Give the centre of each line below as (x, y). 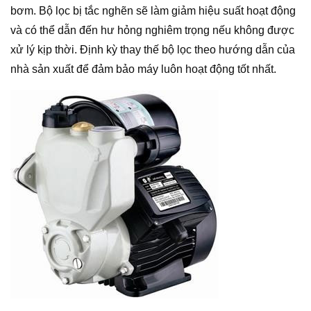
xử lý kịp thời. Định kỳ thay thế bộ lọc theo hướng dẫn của (153, 50)
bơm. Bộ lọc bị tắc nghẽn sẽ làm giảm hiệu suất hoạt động (153, 11)
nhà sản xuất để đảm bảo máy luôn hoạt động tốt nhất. (143, 69)
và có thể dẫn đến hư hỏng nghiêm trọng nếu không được (152, 30)
